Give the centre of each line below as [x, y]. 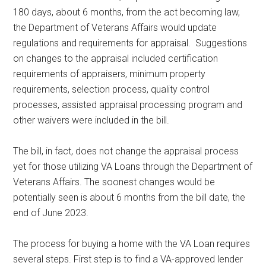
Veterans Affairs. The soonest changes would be [114, 182]
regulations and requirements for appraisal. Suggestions [130, 43]
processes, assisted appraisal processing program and [128, 104]
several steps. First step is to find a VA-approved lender [128, 259]
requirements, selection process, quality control [112, 89]
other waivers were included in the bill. [91, 120]
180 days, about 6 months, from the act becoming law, [127, 12]
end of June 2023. [51, 213]
